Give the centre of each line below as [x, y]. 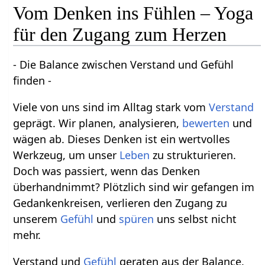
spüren [137, 219]
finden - [33, 80]
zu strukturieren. [193, 155]
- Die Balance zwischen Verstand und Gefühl [124, 64]
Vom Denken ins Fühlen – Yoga [133, 13]
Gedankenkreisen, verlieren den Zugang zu [120, 203]
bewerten [206, 123]
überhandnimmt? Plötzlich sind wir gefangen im [134, 187]
